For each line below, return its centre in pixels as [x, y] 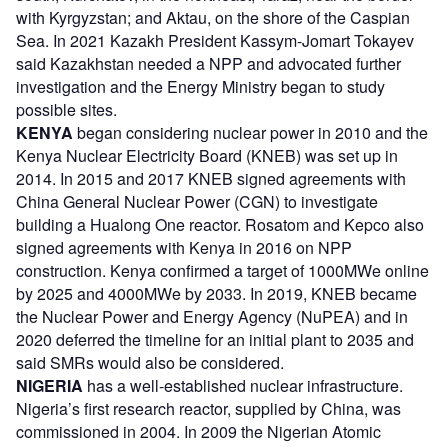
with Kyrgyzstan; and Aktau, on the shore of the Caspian [213, 18]
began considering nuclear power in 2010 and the [250, 133]
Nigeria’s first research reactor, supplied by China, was [208, 409]
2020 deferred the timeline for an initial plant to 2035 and [215, 340]
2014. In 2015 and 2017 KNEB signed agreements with [211, 179]
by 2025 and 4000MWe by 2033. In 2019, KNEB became [216, 294]
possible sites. [66, 110]
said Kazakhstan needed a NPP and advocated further [208, 64]
